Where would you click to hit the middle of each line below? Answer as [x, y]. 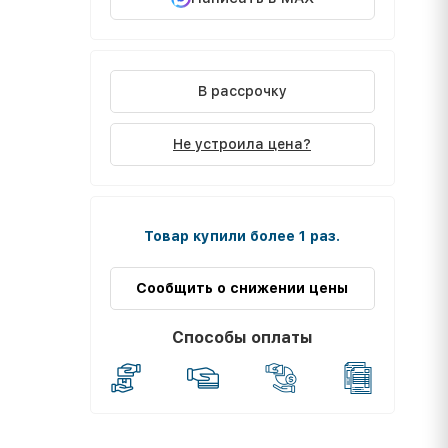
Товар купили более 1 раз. [242, 236]
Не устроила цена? [242, 144]
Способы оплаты [242, 337]
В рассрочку [242, 91]
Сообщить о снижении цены [242, 288]
